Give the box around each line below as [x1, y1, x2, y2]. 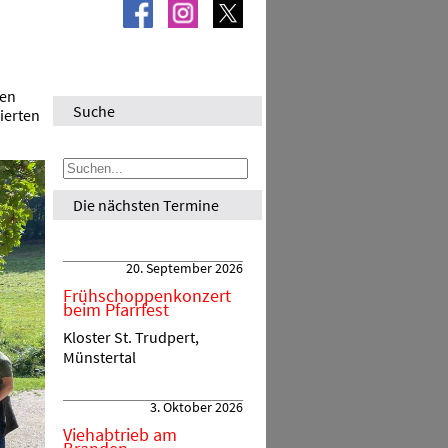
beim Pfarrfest [63, 297, 169, 321]
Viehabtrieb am [63, 422, 177, 446]
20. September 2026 [126, 259, 243, 277]
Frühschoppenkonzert [63, 283, 231, 307]
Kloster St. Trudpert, [63, 326, 199, 347]
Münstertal [63, 346, 136, 367]
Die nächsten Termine [73, 194, 219, 215]
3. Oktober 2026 [150, 398, 243, 416]
